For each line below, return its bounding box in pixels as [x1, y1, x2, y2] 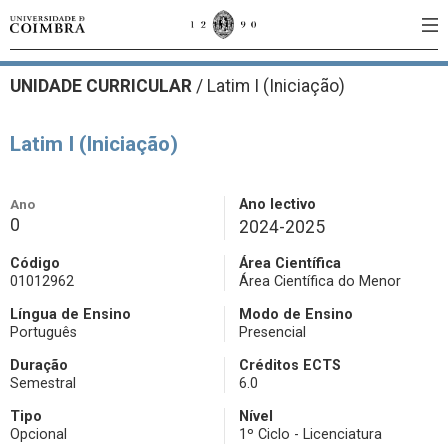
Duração [10, 357, 68, 374]
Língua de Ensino [10, 306, 131, 323]
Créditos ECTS [239, 357, 341, 374]
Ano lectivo [239, 196, 316, 213]
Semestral [10, 375, 76, 392]
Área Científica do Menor [239, 273, 401, 290]
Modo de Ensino [239, 306, 353, 323]
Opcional [10, 426, 67, 443]
